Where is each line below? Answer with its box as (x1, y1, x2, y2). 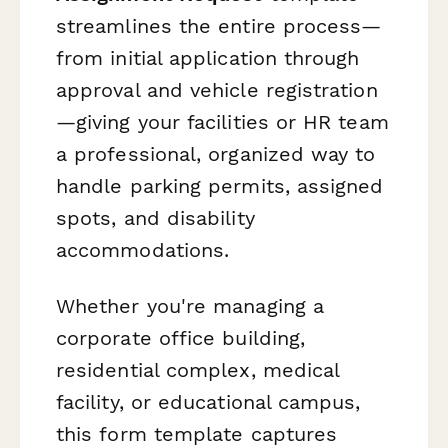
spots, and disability (56, 206, 255, 231)
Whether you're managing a (56, 293, 324, 318)
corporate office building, (56, 325, 306, 350)
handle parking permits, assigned (56, 174, 384, 199)
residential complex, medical (56, 357, 340, 382)
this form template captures (56, 421, 338, 446)
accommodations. (56, 238, 230, 263)
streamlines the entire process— (56, 14, 382, 39)
